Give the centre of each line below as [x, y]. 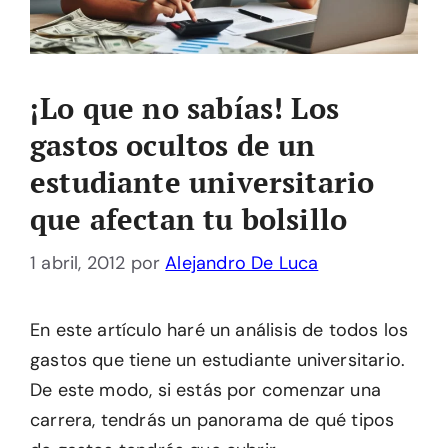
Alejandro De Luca [242, 263]
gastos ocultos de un [173, 145]
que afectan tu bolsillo [189, 219]
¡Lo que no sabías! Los [184, 108]
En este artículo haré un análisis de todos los [219, 330]
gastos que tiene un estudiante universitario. [218, 360]
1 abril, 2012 [78, 263]
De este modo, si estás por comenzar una [206, 390]
